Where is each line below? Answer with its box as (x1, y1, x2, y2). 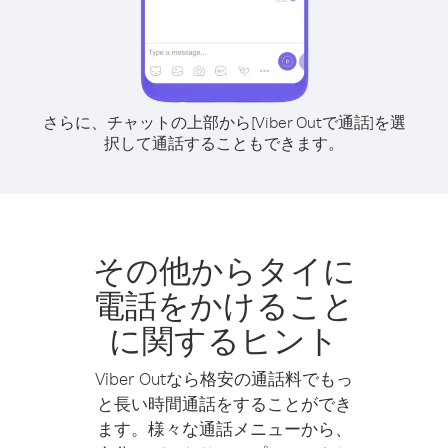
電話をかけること (93, 284, 355, 325)
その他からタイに (92, 249, 356, 290)
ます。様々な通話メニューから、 (96, 418, 352, 439)
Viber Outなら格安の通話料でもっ (95, 368, 353, 389)
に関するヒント (109, 319, 339, 360)
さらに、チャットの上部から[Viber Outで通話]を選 (42, 112, 406, 132)
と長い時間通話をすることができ (96, 393, 352, 414)
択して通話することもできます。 (104, 133, 344, 153)
